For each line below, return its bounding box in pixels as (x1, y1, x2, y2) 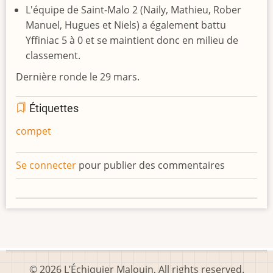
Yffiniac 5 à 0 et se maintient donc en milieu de (26, 34, 238, 48)
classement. (26, 49, 80, 63)
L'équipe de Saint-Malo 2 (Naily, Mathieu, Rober (26, 3, 241, 17)
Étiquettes (27, 102, 79, 115)
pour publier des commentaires (76, 158, 225, 172)
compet (16, 124, 51, 138)
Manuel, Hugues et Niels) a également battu (26, 18, 226, 32)
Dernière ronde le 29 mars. (16, 70, 142, 84)
